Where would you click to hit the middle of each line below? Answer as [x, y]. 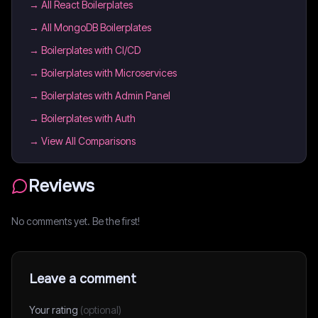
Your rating [55, 310]
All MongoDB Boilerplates [96, 27]
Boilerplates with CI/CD [91, 50]
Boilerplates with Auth [88, 118]
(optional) [101, 310]
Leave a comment [83, 279]
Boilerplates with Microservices [109, 73]
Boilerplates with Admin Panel [106, 95]
